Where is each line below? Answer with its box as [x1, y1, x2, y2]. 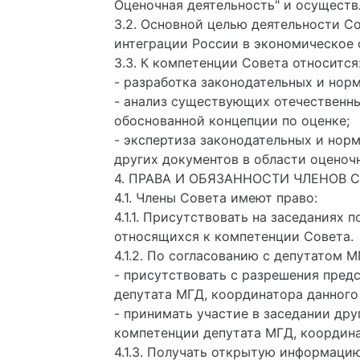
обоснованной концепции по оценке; [114, 112, 350, 129]
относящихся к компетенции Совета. [114, 228, 354, 244]
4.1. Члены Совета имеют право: [114, 190, 317, 206]
